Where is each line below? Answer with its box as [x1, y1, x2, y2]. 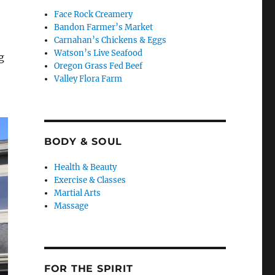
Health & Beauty [54, 162, 117, 173]
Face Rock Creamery [54, 9, 133, 20]
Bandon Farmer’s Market [54, 22, 153, 33]
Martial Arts [54, 188, 101, 199]
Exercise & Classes [54, 175, 126, 186]
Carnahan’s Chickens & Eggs [54, 35, 167, 46]
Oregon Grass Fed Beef [54, 61, 143, 72]
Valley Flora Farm [54, 74, 123, 85]
